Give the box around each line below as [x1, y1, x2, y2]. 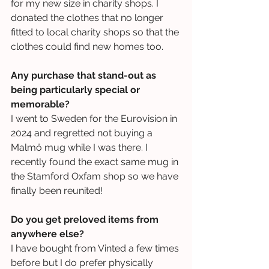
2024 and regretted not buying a [11, 127, 155, 139]
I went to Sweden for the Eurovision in [11, 112, 180, 124]
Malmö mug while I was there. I [11, 141, 150, 153]
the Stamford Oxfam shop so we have [11, 170, 181, 182]
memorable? [11, 98, 70, 110]
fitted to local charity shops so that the [11, 26, 181, 38]
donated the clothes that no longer [11, 11, 166, 23]
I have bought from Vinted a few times [11, 242, 181, 254]
